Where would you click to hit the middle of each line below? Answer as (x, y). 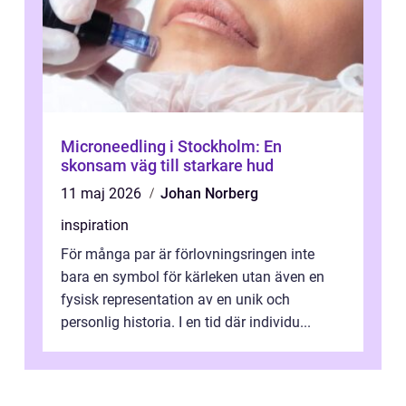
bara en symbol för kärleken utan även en (193, 276)
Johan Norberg (209, 193)
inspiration (95, 225)
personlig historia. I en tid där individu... (186, 322)
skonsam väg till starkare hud (167, 165)
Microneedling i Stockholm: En (171, 146)
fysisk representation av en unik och (175, 299)
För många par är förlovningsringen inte (188, 254)
